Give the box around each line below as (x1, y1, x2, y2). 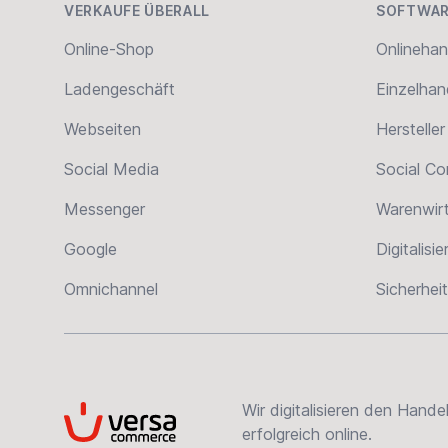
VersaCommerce (63, 403, 183, 423)
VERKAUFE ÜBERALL (64, 2, 211, 19)
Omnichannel (64, 279, 158, 299)
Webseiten (64, 119, 141, 139)
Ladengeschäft (64, 79, 175, 99)
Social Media (64, 159, 159, 179)
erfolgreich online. (242, 424, 373, 444)
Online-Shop (64, 39, 154, 59)
